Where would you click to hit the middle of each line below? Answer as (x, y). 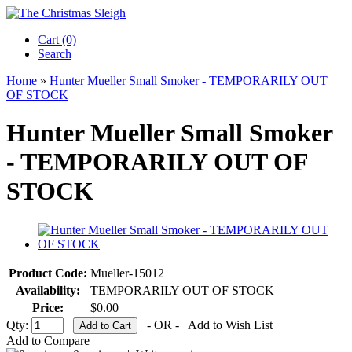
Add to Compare (48, 340)
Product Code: (48, 273)
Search (55, 54)
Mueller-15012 (127, 273)
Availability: (48, 290)
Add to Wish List (230, 324)
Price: (48, 307)
